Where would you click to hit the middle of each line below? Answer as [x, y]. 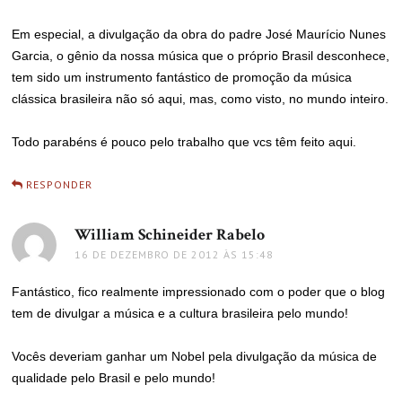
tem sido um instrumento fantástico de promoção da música [182, 77]
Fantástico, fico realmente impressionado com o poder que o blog [199, 292]
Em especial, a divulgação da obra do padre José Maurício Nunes [199, 34]
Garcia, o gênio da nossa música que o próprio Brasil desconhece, [201, 56]
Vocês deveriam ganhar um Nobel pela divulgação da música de [195, 356]
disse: [284, 235]
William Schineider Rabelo [170, 235]
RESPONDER [60, 184]
